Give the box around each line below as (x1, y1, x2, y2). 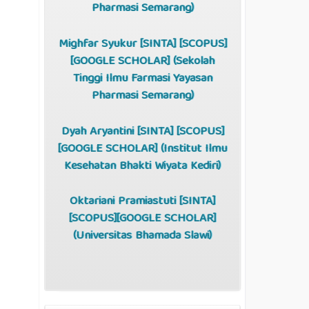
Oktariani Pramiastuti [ (70, 192, 182, 212)
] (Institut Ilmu (154, 139, 227, 159)
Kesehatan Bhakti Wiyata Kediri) (64, 156, 221, 177)
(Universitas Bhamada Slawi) (73, 226, 212, 247)
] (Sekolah (167, 51, 215, 72)
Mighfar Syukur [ (58, 34, 143, 54)
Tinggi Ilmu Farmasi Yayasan (72, 68, 212, 89)
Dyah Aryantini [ (61, 121, 140, 142)
